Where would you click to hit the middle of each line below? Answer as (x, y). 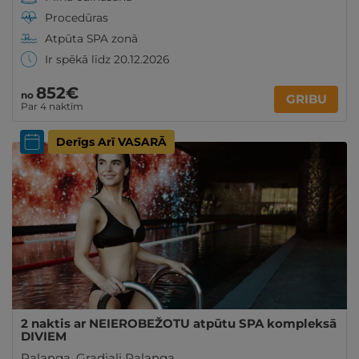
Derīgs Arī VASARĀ (111, 142)
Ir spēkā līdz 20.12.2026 (107, 59)
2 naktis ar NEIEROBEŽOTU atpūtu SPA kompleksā (179, 323)
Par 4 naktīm (52, 106)
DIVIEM (44, 336)
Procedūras (77, 18)
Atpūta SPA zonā (91, 38)
